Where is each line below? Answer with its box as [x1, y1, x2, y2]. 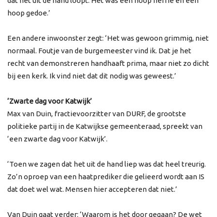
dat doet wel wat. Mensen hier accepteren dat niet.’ [7, 185, 177, 193]
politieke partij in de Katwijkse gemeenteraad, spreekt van [7, 122, 202, 130]
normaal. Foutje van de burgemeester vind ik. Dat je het [7, 46, 191, 55]
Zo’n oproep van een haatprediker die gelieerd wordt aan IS [7, 172, 204, 181]
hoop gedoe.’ [7, 8, 50, 17]
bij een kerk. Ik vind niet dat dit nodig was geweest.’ [7, 71, 176, 80]
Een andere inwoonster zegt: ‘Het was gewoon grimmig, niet [7, 33, 209, 42]
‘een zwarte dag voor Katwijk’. [7, 134, 108, 143]
